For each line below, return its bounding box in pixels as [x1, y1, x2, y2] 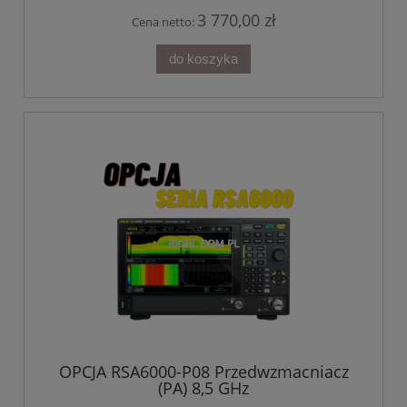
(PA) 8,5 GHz [158, 376, 249, 399]
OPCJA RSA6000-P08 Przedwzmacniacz [58, 360, 349, 382]
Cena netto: [131, 14, 197, 31]
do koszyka [169, 51, 238, 67]
